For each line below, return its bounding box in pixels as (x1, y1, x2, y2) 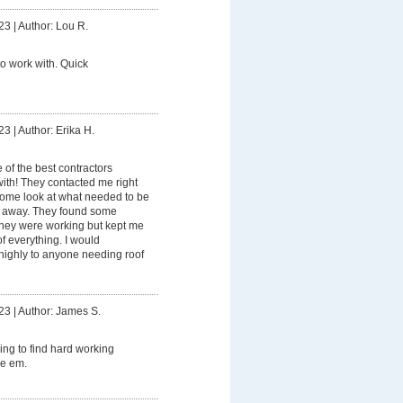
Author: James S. (17, 304, 101, 318)
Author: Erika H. (17, 123, 94, 137)
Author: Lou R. (17, 19, 88, 32)
